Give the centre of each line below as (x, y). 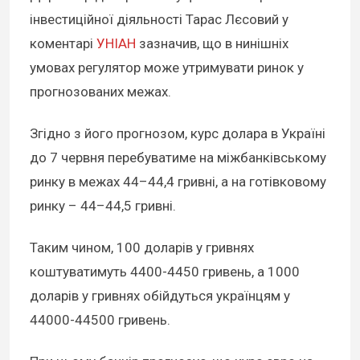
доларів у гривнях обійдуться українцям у (160, 296)
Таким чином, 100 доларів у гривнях (142, 248)
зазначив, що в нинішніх (212, 44)
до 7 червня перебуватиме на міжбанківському (178, 158)
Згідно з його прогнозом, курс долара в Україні (178, 134)
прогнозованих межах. (100, 92)
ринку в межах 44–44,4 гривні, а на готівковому (178, 182)
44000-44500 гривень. (100, 320)
